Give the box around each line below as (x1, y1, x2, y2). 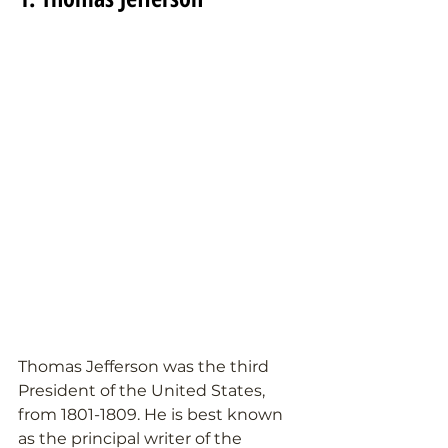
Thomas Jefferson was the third (18, 356, 273, 376)
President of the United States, (18, 380, 269, 400)
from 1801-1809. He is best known (18, 404, 287, 424)
